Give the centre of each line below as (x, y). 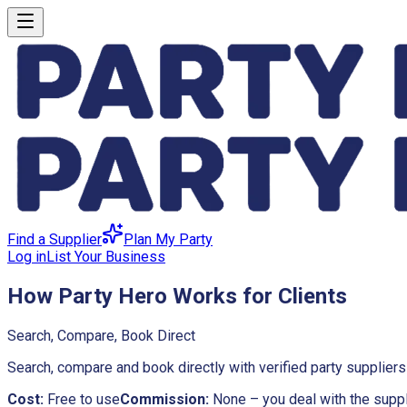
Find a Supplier (55, 239)
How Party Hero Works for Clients (177, 296)
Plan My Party (168, 239)
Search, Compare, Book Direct (101, 335)
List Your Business (106, 257)
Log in (27, 257)
